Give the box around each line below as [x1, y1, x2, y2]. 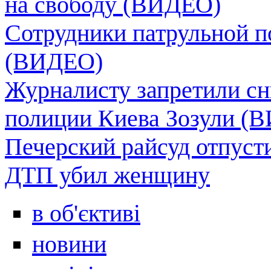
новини [32, 230, 106, 258]
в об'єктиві [32, 199, 140, 227]
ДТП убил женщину [5, 161, 210, 189]
